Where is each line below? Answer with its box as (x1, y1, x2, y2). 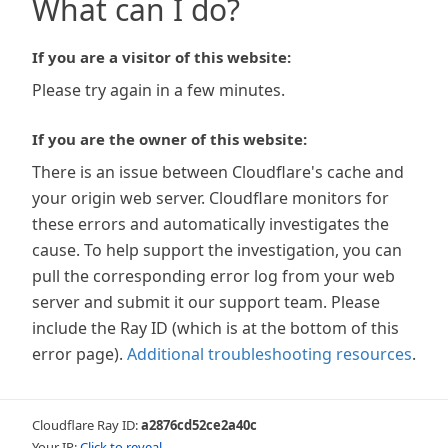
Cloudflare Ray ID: (32, 416, 141, 434)
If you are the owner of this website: (32, 129, 307, 149)
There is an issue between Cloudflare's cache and (32, 161, 404, 183)
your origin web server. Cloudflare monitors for (32, 187, 389, 209)
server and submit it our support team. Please (32, 291, 380, 313)
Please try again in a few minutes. (32, 79, 285, 101)
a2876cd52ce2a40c (141, 416, 257, 434)
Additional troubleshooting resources (127, 343, 412, 365)
